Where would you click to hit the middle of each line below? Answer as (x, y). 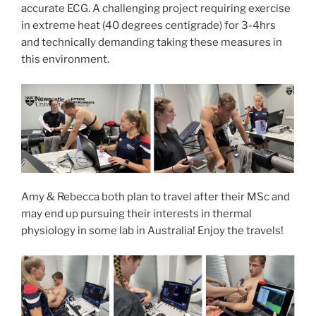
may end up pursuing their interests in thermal (136, 214)
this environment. (65, 60)
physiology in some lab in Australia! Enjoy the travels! (152, 231)
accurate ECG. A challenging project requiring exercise (156, 9)
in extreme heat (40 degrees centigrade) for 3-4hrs (148, 26)
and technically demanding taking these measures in (152, 43)
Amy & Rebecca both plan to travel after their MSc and (156, 197)
